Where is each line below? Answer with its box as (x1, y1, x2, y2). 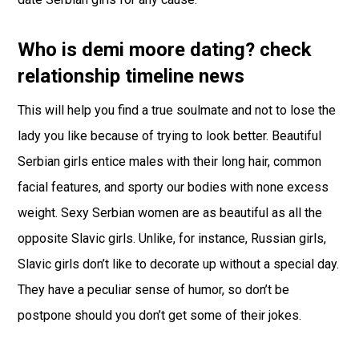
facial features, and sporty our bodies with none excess (18, 179, 329, 195)
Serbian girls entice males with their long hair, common (18, 154, 322, 169)
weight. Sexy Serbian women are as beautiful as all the (18, 205, 323, 220)
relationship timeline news (18, 65, 245, 87)
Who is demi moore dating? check (18, 38, 313, 61)
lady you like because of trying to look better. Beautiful (18, 128, 322, 143)
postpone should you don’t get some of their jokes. (18, 308, 302, 323)
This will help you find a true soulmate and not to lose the (18, 103, 337, 118)
